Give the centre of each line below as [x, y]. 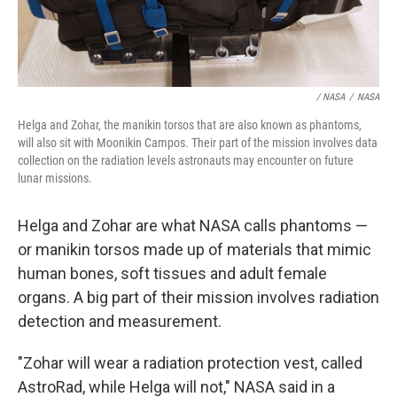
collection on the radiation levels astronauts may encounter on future [186, 160]
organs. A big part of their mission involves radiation [198, 297]
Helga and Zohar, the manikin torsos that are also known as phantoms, [190, 125]
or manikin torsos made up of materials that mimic [195, 249]
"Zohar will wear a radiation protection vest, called [190, 363]
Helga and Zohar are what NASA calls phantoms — [193, 226]
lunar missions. [55, 178]
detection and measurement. [120, 321]
